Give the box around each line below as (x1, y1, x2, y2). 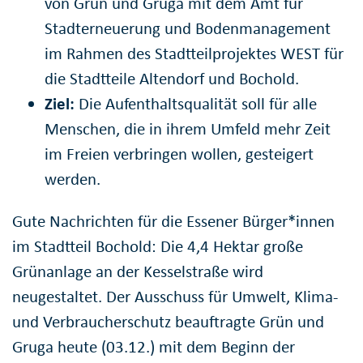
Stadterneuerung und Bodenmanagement (45, 18, 331, 40)
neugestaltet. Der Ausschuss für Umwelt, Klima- (12, 286, 338, 308)
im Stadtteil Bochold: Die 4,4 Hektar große (12, 236, 303, 258)
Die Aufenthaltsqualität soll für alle (79, 93, 317, 115)
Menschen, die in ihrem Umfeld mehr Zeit (45, 118, 331, 140)
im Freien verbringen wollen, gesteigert (45, 143, 314, 165)
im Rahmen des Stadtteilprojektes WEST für (45, 43, 344, 65)
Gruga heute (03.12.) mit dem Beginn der (12, 336, 295, 358)
